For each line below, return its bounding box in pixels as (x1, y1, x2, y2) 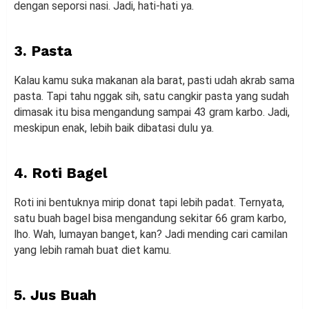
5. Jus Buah (14, 286, 97, 304)
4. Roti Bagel (14, 164, 108, 182)
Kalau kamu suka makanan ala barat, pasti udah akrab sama (14, 74, 295, 88)
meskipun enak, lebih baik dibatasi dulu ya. (14, 121, 214, 135)
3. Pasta (14, 42, 72, 60)
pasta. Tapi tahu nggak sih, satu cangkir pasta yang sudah (14, 90, 289, 103)
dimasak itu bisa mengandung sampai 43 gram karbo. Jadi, (14, 106, 290, 119)
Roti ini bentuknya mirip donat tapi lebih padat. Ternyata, (14, 196, 284, 210)
